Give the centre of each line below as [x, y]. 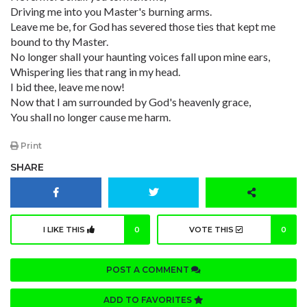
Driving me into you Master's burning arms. [111, 11]
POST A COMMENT [149, 270]
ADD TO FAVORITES [149, 300]
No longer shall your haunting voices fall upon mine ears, [140, 57]
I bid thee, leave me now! [67, 87]
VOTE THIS [212, 230]
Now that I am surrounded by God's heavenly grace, [131, 102]
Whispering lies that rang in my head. [95, 72]
